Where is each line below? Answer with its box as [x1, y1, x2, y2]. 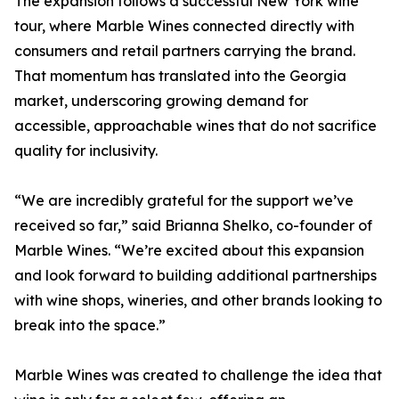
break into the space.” [14, 316, 166, 335]
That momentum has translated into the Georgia [14, 67, 346, 85]
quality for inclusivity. [14, 142, 158, 160]
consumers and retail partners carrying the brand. [14, 42, 355, 61]
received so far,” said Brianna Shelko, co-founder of [14, 216, 372, 235]
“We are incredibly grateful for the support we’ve [14, 191, 354, 210]
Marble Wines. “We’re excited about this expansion [14, 241, 364, 260]
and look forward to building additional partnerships [14, 266, 377, 285]
